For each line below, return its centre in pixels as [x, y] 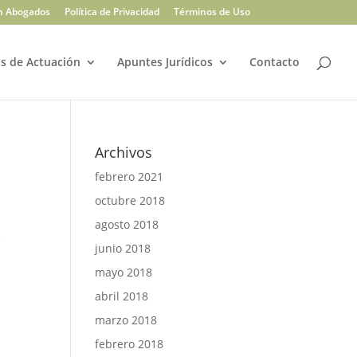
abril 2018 [122, 296]
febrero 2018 [129, 344]
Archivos [124, 152]
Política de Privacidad [112, 12]
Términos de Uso [212, 12]
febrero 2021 [129, 177]
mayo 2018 [124, 272]
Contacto [275, 62]
